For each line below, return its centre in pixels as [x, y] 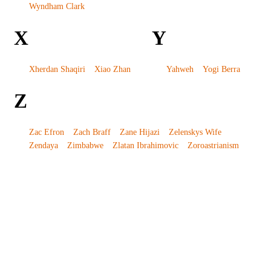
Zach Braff [92, 132]
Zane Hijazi [139, 132]
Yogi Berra [222, 70]
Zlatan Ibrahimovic [145, 146]
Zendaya [43, 146]
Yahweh [180, 70]
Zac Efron [46, 132]
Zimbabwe [85, 146]
